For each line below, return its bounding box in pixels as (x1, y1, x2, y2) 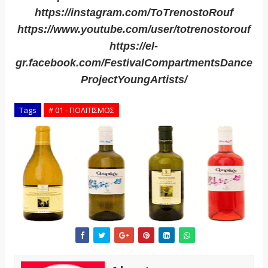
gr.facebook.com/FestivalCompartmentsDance (15, 57, 252, 69)
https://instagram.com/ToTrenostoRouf (34, 7, 233, 19)
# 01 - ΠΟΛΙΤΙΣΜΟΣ (48, 105, 114, 116)
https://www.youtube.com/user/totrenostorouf (17, 23, 251, 36)
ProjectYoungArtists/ (80, 74, 187, 86)
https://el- (109, 40, 159, 53)
